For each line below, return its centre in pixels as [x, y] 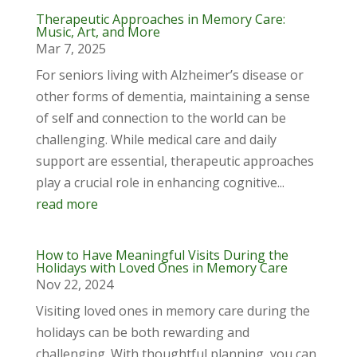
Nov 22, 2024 [74, 284]
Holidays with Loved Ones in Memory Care [161, 268]
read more [67, 204]
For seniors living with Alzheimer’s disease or [169, 75]
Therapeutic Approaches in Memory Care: [160, 19]
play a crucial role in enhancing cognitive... [160, 182]
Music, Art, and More [98, 32]
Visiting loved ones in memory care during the [173, 311]
